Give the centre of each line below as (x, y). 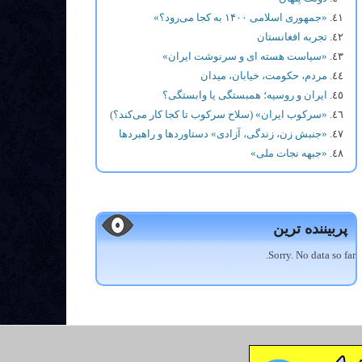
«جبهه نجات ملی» (289, 153)
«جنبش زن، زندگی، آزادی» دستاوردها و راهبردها (223, 134)
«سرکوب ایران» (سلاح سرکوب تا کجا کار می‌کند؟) (219, 114)
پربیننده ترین (310, 229)
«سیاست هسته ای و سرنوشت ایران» (245, 56)
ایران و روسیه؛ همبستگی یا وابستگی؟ (245, 95)
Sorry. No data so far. (312, 255)
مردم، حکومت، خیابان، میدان (264, 76)
